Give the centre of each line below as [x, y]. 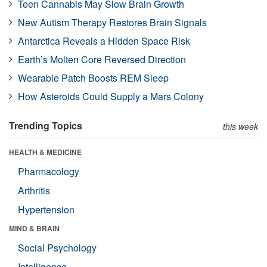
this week [240, 126]
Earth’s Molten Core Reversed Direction [102, 59]
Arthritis [34, 190]
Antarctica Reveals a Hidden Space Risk [104, 41]
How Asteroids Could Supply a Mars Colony [111, 96]
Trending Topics [46, 125]
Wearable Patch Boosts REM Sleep [93, 77]
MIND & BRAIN [34, 228]
